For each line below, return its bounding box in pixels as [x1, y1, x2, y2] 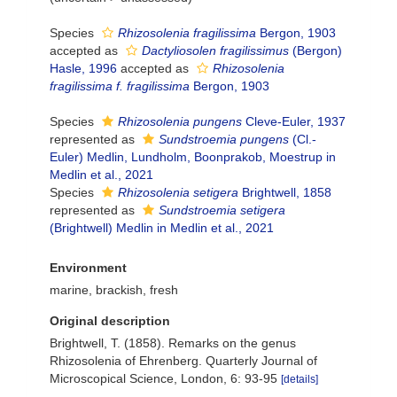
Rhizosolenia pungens [118, 114, 242, 128]
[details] [281, 373, 318, 385]
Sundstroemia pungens [159, 132, 289, 146]
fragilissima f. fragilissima [50, 79, 190, 93]
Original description [50, 314, 170, 328]
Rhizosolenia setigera [118, 185, 238, 199]
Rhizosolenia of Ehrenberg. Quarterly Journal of [50, 354, 317, 368]
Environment [50, 261, 127, 275]
